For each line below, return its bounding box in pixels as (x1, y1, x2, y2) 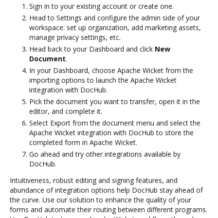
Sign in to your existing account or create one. (29, 1, 174, 11)
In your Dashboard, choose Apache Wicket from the (29, 65, 193, 75)
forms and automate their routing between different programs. (10, 204, 207, 214)
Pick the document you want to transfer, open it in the (29, 96, 200, 106)
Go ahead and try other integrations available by (29, 149, 181, 159)
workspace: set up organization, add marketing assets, (29, 22, 201, 32)
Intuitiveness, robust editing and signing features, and (10, 175, 178, 185)
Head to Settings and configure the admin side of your (29, 13, 200, 22)
